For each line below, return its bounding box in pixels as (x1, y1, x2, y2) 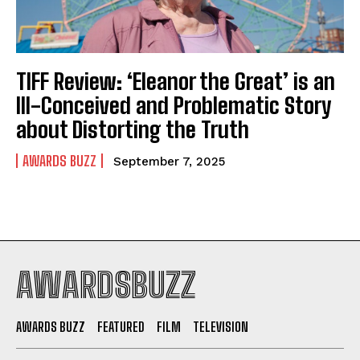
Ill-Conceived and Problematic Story (16, 91, 331, 119)
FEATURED (97, 318, 145, 334)
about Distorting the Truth (16, 115, 254, 143)
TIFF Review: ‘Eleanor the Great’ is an (16, 67, 335, 95)
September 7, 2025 (113, 153, 225, 169)
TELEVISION (193, 318, 248, 334)
